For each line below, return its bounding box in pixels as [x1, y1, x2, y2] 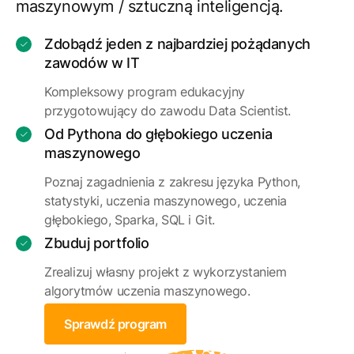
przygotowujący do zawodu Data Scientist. [44, 103, 291, 119]
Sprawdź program [64, 316, 167, 333]
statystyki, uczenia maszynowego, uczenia [44, 193, 288, 209]
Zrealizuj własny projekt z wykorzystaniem [44, 264, 287, 281]
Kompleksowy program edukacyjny [44, 84, 246, 100]
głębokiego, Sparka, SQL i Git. [44, 212, 215, 228]
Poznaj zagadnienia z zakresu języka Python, [44, 174, 300, 190]
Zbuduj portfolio [44, 235, 149, 252]
